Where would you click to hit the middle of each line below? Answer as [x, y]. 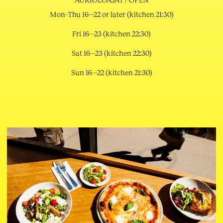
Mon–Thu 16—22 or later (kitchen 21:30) [111, 14]
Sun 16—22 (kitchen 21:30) [111, 72]
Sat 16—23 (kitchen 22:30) [111, 53]
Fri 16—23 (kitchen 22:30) [111, 33]
